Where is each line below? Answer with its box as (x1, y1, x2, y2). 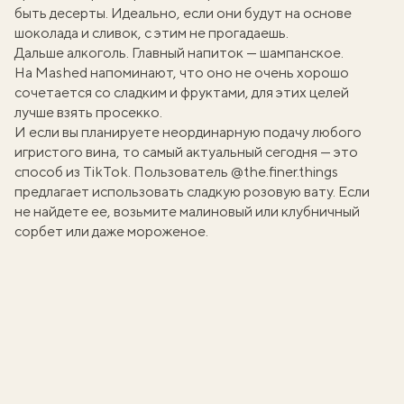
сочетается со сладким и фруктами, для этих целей (14, 84, 349, 101)
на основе (285, 5, 352, 22)
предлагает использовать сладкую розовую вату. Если (14, 183, 370, 200)
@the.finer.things (231, 163, 338, 180)
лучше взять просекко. (14, 104, 162, 121)
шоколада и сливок (14, 24, 138, 41)
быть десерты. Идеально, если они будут (14, 5, 285, 22)
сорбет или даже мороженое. (14, 223, 208, 240)
